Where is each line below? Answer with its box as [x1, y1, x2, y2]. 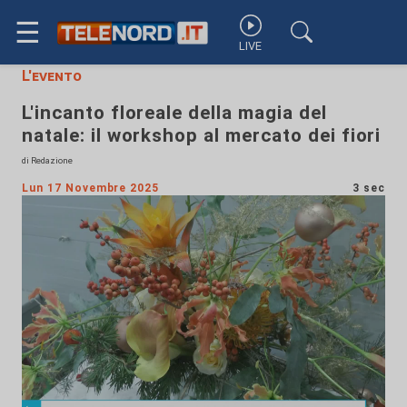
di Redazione [22, 155, 73, 165]
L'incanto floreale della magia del [22, 102, 327, 124]
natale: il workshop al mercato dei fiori [22, 124, 382, 146]
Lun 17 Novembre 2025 [22, 182, 160, 194]
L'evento [22, 67, 82, 84]
